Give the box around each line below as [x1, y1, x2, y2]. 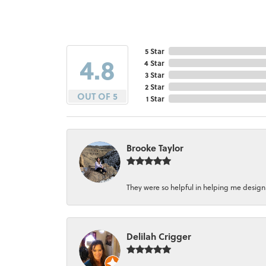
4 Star [144, 57, 164, 68]
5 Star [145, 45, 164, 56]
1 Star [146, 93, 164, 104]
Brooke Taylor [126, 141, 183, 154]
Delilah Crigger [126, 229, 191, 243]
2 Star [145, 81, 164, 92]
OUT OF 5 [77, 89, 118, 103]
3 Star [145, 69, 164, 80]
